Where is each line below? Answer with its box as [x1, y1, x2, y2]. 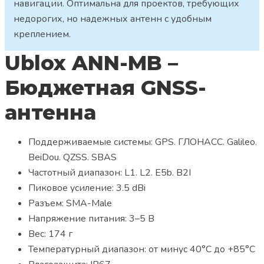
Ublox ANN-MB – [5, 51, 178, 76]
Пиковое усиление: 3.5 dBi [28, 181, 146, 195]
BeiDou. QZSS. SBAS [28, 151, 117, 164]
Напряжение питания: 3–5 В [28, 212, 154, 226]
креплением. [14, 28, 71, 41]
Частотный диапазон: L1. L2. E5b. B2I [28, 166, 191, 180]
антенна [5, 100, 96, 126]
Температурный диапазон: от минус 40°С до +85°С [28, 243, 255, 256]
